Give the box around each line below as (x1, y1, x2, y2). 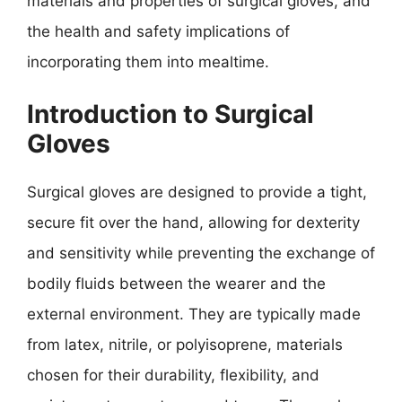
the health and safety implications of (27, 22, 290, 40)
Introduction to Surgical (27, 99, 314, 129)
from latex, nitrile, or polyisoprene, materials (27, 336, 343, 354)
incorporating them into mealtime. (27, 52, 269, 71)
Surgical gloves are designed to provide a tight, (27, 183, 367, 201)
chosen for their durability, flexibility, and (27, 366, 319, 384)
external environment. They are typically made (27, 305, 361, 323)
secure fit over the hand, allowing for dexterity (27, 214, 360, 232)
